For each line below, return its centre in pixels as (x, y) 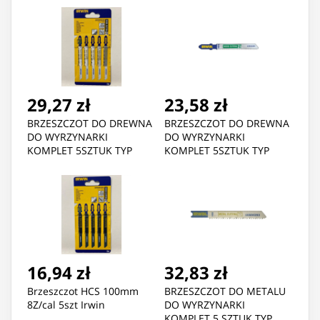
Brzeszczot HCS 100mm (83, 291)
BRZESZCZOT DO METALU (225, 291)
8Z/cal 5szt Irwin (66, 305)
